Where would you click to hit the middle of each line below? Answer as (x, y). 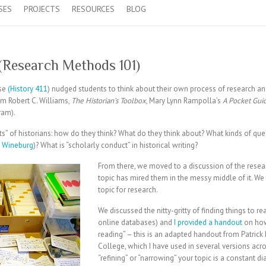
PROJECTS (42, 9)
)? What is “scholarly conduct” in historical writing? (115, 145)
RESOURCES (93, 9)
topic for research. (128, 189)
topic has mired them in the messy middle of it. (176, 178)
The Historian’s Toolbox (109, 100)
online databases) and (136, 222)
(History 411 (28, 88)
